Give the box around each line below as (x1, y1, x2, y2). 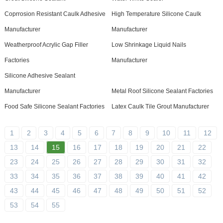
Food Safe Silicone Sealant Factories (4, 103, 105, 110)
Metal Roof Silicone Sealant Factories (111, 88, 213, 95)
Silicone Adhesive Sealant (4, 72, 75, 79)
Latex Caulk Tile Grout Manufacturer (111, 103, 209, 110)
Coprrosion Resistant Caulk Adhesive (4, 10, 106, 17)
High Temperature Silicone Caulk (111, 10, 201, 17)
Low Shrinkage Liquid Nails (111, 41, 186, 48)
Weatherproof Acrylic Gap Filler (4, 41, 88, 48)
